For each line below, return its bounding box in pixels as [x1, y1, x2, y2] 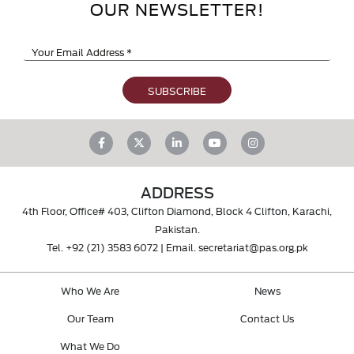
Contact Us [240, 311, 294, 325]
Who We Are [61, 283, 119, 297]
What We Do [60, 338, 120, 352]
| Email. [157, 239, 198, 254]
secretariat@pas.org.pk [198, 239, 308, 254]
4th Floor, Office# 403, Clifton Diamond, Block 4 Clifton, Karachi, [22, 202, 332, 217]
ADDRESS [140, 180, 214, 203]
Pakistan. [154, 220, 200, 235]
